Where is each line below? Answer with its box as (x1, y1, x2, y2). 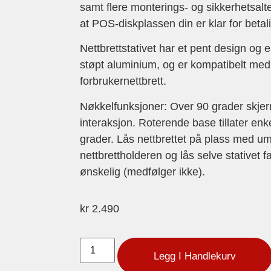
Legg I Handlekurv (154, 250, 237, 263)
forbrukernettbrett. (80, 75, 166, 88)
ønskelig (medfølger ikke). (80, 165, 205, 178)
